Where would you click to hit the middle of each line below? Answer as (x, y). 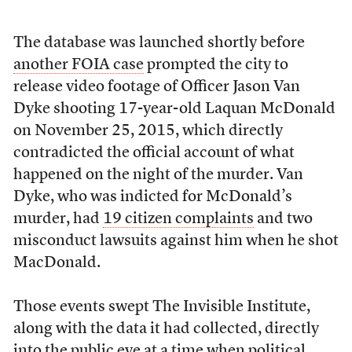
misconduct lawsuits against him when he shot (176, 242)
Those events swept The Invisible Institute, (161, 308)
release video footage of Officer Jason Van (156, 88)
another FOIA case (78, 66)
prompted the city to (216, 66)
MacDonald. (57, 264)
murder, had (58, 220)
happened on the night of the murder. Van (158, 176)
